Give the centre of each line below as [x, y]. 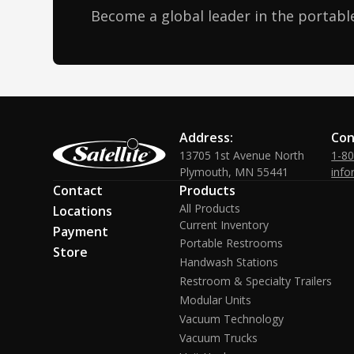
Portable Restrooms [232, 243]
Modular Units [216, 300]
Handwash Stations [229, 262]
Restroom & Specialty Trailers [256, 281]
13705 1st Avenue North [242, 155]
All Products [210, 208]
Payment [81, 232]
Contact [78, 190]
